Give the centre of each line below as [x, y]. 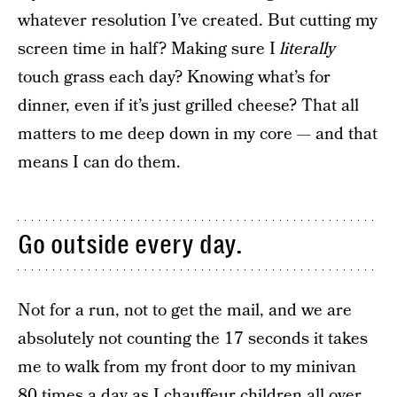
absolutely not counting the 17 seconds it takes [193, 339]
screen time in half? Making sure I [149, 49]
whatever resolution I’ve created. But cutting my [198, 21]
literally [308, 49]
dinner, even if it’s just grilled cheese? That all [188, 106]
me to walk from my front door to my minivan [187, 367]
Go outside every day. [130, 245]
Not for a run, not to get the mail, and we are [185, 310]
